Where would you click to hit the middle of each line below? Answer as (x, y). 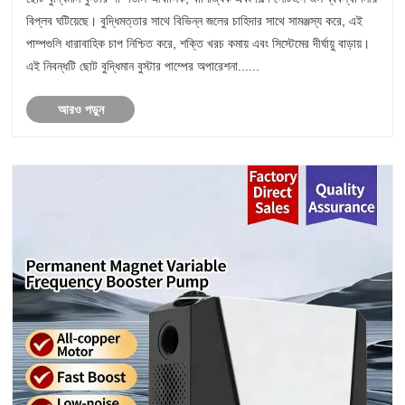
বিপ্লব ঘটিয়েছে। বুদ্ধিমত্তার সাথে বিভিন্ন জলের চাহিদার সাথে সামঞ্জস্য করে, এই (195, 20)
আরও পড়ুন (80, 109)
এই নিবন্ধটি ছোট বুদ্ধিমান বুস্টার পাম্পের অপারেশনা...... (143, 66)
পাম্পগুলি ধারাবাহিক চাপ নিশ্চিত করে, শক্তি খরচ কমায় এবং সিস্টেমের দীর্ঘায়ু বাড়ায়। (198, 43)
